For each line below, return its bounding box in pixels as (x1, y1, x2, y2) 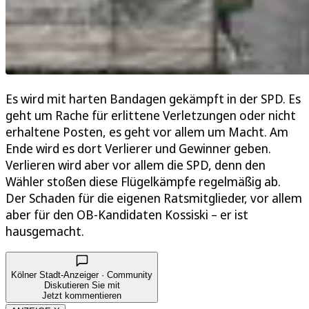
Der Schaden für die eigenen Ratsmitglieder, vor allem (6, 190, 302, 207)
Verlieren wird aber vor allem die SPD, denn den (6, 157, 266, 174)
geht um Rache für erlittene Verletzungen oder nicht (6, 107, 296, 124)
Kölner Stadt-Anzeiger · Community (11, 270, 152, 281)
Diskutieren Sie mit (43, 280, 120, 291)
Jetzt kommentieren (42, 290, 121, 301)
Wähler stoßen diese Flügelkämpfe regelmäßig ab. (6, 173, 281, 190)
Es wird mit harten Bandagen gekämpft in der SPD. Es (6, 90, 301, 108)
